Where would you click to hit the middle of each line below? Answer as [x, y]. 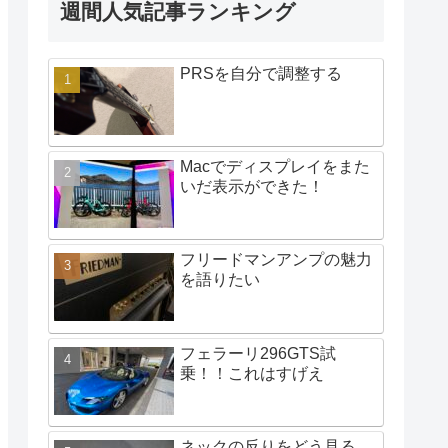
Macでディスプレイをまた [275, 167]
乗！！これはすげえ [252, 373]
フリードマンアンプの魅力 [276, 260]
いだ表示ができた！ [252, 187]
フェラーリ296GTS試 [258, 353]
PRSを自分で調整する [261, 73]
